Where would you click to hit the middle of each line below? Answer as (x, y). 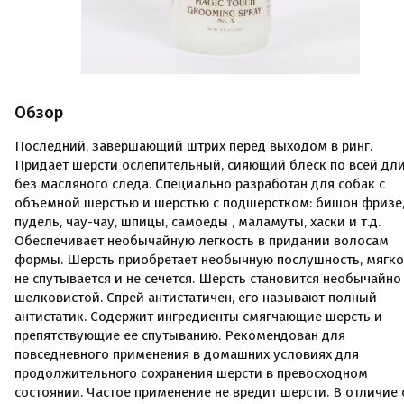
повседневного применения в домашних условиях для (187, 354)
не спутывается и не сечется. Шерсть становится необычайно (208, 279)
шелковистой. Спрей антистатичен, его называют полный (196, 298)
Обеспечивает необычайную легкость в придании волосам (202, 241)
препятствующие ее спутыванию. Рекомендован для (180, 335)
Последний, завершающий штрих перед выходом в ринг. (193, 146)
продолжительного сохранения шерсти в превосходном (191, 373)
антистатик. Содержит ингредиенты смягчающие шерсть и (198, 317)
